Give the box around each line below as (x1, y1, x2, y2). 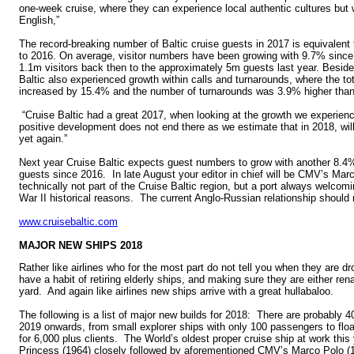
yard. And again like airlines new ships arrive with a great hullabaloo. (19, 285, 333, 298)
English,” (19, 13, 59, 26)
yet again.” (19, 132, 67, 145)
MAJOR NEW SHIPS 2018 (19, 239, 142, 251)
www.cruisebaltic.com (19, 215, 118, 228)
